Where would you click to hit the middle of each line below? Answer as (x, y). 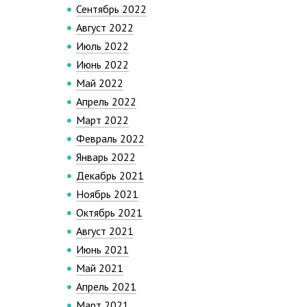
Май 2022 (100, 83)
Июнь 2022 (102, 64)
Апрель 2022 (106, 101)
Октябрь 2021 (109, 212)
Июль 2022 (102, 46)
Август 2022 (105, 27)
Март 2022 (102, 120)
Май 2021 (100, 268)
